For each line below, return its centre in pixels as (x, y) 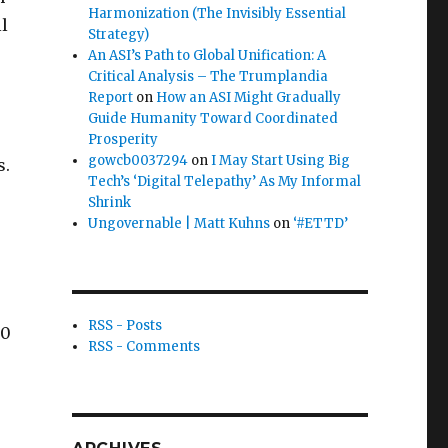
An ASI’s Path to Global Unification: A (207, 55)
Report (111, 97)
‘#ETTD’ (321, 223)
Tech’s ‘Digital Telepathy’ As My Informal (225, 181)
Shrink (110, 202)
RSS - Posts (125, 325)
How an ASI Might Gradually (249, 97)
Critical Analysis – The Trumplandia (208, 76)
